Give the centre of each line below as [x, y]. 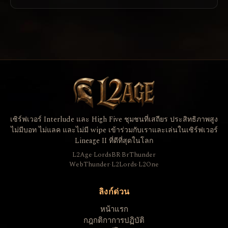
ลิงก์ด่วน [114, 192]
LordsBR [107, 155]
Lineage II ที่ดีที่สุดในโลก [114, 141]
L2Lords [124, 165]
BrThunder [139, 155]
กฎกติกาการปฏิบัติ [114, 221]
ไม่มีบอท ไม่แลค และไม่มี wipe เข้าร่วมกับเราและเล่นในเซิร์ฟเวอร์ [114, 130]
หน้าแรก [114, 210]
